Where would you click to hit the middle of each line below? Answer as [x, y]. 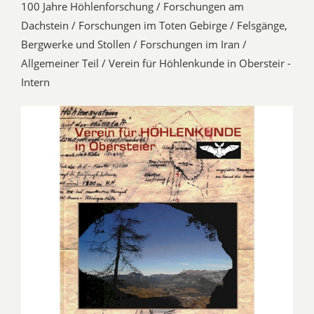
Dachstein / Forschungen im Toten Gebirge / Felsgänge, [154, 26]
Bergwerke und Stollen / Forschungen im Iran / [134, 45]
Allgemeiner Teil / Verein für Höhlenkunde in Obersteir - [156, 63]
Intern [35, 82]
